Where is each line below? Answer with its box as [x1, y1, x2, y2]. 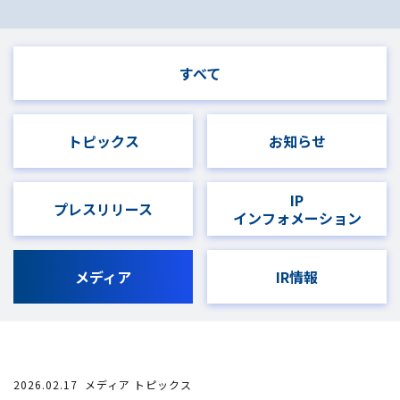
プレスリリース [54, 198, 153, 220]
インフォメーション [232, 207, 362, 229]
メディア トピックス [85, 377, 192, 392]
